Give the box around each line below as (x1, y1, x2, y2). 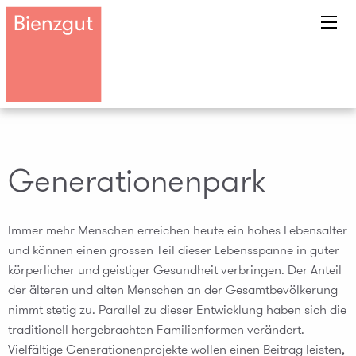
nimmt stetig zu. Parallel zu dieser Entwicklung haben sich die (8, 300, 346, 319)
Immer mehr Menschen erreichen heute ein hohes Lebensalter (8, 221, 347, 239)
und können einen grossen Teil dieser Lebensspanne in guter (8, 241, 339, 259)
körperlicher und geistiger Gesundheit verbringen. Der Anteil (8, 261, 342, 279)
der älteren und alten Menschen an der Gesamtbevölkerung (8, 281, 338, 299)
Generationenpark (8, 158, 265, 203)
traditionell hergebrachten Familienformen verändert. (8, 320, 304, 339)
